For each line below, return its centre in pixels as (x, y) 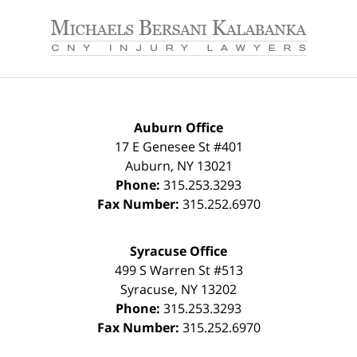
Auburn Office (178, 127)
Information (214, 26)
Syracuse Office (178, 251)
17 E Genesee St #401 (178, 146)
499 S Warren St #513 (178, 270)
